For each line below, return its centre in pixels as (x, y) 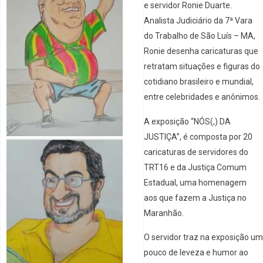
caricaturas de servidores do (196, 152)
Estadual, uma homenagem (196, 182)
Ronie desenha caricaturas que (201, 51)
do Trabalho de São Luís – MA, (200, 36)
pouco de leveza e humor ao (196, 253)
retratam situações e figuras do (202, 67)
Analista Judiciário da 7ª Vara (198, 21)
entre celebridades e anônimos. (202, 97)
